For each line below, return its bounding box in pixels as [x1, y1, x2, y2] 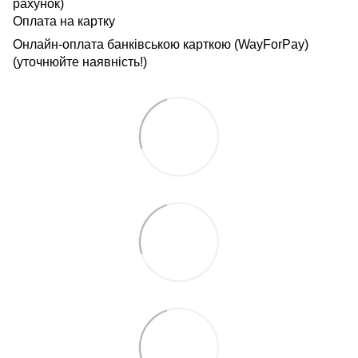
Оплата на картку [13, 14, 115, 28]
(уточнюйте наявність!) [13, 54, 147, 69]
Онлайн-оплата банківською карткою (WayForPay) [13, 37, 312, 51]
